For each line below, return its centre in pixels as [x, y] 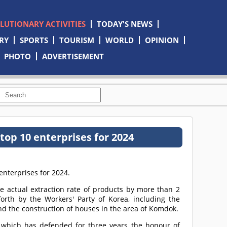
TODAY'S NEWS [124, 24]
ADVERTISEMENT [73, 56]
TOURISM [77, 40]
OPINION [162, 40]
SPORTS [34, 40]
